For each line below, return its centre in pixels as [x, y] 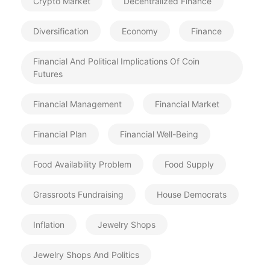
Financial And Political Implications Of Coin [116, 61]
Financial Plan [60, 134]
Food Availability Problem [82, 164]
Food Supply [189, 164]
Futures [48, 74]
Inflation [49, 224]
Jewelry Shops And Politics [86, 255]
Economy [140, 31]
